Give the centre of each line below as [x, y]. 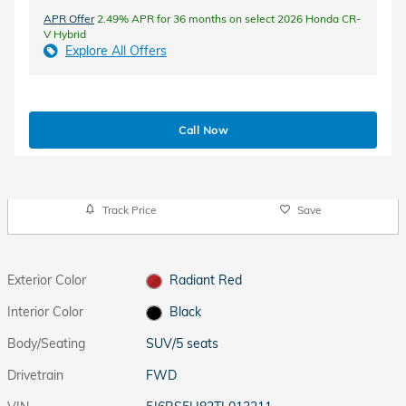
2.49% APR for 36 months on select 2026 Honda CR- [227, 18]
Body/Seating [46, 343]
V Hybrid [65, 34]
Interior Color [45, 312]
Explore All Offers [116, 50]
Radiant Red [205, 280]
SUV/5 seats [183, 343]
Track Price [129, 209]
